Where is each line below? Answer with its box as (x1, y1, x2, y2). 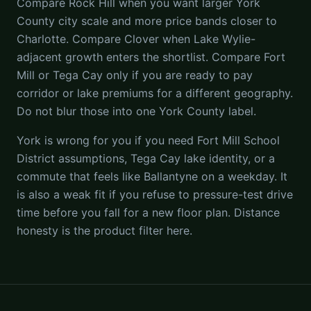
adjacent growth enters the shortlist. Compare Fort (17, 50, 285, 64)
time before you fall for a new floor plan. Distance (17, 205, 280, 219)
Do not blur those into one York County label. (17, 104, 256, 118)
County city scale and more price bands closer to (17, 14, 277, 28)
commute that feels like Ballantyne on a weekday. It (17, 169, 287, 183)
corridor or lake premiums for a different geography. (17, 86, 293, 100)
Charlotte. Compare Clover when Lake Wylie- (17, 32, 255, 46)
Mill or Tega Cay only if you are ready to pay (17, 68, 253, 82)
